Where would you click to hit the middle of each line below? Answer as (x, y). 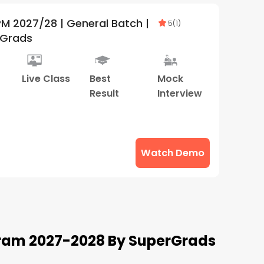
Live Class (46, 78)
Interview (179, 93)
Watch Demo (173, 153)
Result (104, 93)
